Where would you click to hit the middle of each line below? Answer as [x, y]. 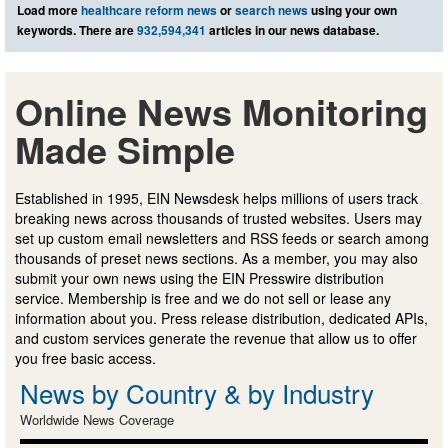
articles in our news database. [292, 30]
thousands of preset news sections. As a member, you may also [216, 258]
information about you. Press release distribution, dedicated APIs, [221, 318]
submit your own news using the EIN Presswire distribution [199, 278]
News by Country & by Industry [197, 393]
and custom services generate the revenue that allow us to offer [216, 338]
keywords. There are [77, 30]
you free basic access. [85, 358]
